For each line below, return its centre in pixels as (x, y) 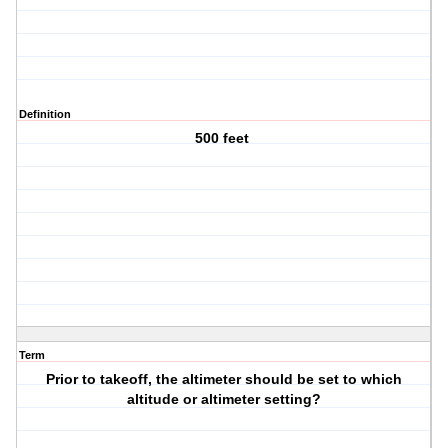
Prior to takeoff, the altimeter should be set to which (224, 379)
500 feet (224, 138)
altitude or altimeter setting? (224, 399)
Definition (45, 114)
